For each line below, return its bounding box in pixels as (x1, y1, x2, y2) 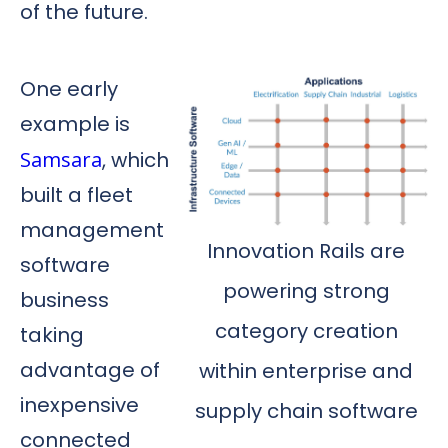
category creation (214, 316, 398, 345)
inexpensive (20, 390, 139, 419)
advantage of (20, 355, 160, 384)
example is (20, 109, 130, 138)
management (20, 215, 164, 244)
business (20, 285, 109, 314)
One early (20, 74, 118, 103)
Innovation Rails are (207, 236, 405, 265)
